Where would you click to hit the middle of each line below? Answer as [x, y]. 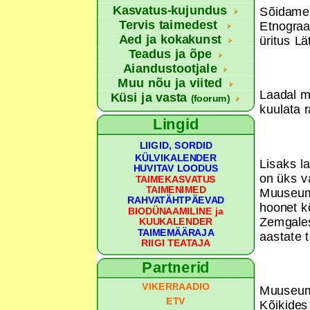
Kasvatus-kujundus [170, 10]
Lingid [176, 124]
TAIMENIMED [176, 190]
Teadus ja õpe [170, 54]
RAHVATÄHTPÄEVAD [176, 200]
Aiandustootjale [170, 69]
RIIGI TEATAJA [176, 243]
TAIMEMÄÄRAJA [176, 232]
